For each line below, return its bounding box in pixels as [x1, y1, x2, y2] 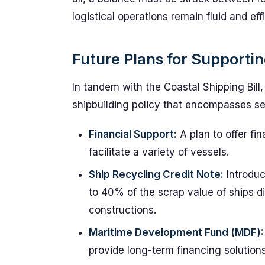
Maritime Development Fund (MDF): [89, 227, 264, 238]
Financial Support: [89, 128, 177, 140]
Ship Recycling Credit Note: [89, 169, 224, 180]
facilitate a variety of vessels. [89, 146, 229, 158]
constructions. [89, 204, 156, 216]
